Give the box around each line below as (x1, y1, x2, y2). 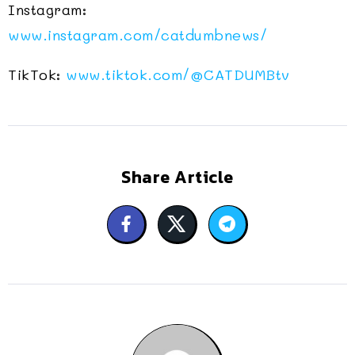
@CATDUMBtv (189, 65, 290, 85)
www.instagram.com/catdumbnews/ (8, 25, 267, 45)
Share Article (121, 164, 234, 191)
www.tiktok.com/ (66, 65, 190, 85)
